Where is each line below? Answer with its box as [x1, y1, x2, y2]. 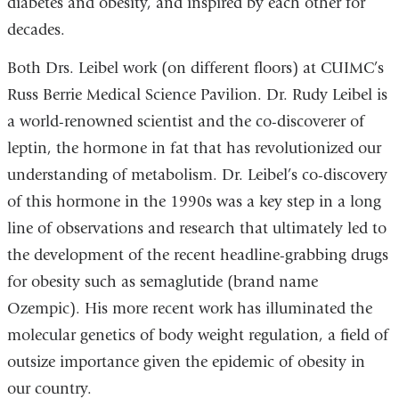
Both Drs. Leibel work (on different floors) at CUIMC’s [6, 59, 384, 78]
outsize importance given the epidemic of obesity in [6, 353, 365, 372]
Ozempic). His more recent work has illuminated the [6, 299, 372, 319]
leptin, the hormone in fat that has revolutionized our [6, 139, 381, 159]
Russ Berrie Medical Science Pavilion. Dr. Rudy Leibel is [6, 85, 387, 105]
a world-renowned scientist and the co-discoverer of [6, 112, 364, 132]
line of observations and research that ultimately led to [6, 219, 387, 239]
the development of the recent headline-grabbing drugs [6, 246, 388, 265]
